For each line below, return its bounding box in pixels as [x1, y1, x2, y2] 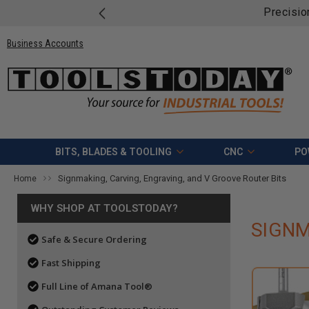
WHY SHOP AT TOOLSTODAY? [31, 202, 178, 215]
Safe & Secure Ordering [41, 233, 147, 246]
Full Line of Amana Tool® [41, 280, 152, 293]
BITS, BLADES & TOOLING [54, 146, 172, 158]
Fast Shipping [41, 257, 101, 270]
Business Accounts [7, 37, 83, 49]
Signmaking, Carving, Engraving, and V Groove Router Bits [58, 173, 286, 184]
